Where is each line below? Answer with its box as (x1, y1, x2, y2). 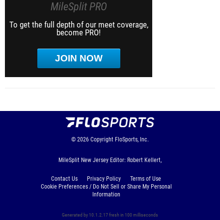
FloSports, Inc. (115, 136, 149, 143)
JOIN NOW (55, 53, 103, 63)
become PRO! (56, 27, 101, 37)
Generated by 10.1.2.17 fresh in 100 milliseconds (62, 212, 158, 218)
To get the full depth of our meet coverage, (9, 19, 148, 29)
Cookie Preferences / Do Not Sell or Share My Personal (40, 183, 172, 190)
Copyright (90, 136, 113, 143)
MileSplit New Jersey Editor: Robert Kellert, (58, 156, 162, 164)
